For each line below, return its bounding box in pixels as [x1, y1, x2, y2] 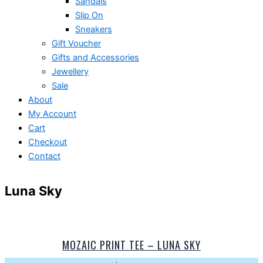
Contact [28, 151, 60, 162]
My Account [28, 109, 76, 120]
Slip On [75, 10, 103, 21]
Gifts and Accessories [52, 52, 139, 63]
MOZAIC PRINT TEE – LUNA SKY [62, 237, 201, 252]
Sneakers [75, 24, 112, 35]
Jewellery [52, 66, 89, 77]
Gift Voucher [52, 38, 101, 49]
